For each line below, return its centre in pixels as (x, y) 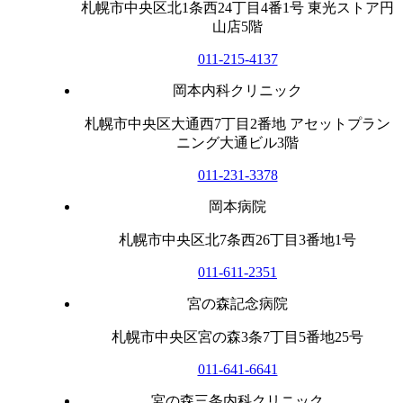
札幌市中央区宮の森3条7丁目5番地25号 (237, 336)
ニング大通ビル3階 (237, 142)
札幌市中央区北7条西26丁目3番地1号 (237, 239)
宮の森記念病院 (237, 303)
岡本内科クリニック (237, 90)
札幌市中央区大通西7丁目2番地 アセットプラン (237, 123)
